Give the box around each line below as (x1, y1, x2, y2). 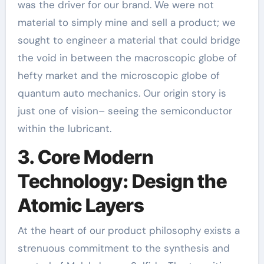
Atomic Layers (17, 194, 144, 217)
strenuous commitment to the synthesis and (17, 241, 230, 255)
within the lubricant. (17, 122, 111, 135)
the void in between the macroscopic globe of (17, 51, 237, 64)
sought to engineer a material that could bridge (17, 34, 240, 47)
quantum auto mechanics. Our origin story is (17, 87, 226, 100)
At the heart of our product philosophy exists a (17, 223, 240, 237)
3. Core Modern (17, 146, 153, 169)
